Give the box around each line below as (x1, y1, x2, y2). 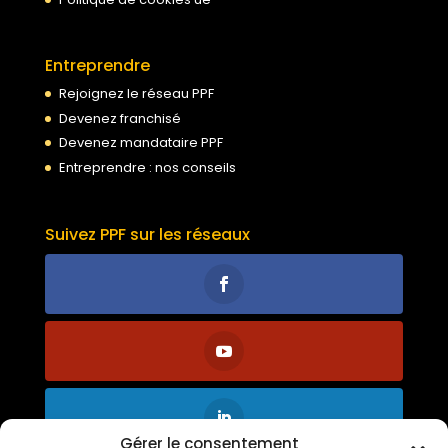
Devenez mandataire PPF (58, 133, 223, 153)
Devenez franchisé (58, 108, 181, 128)
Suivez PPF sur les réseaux (44, 222, 250, 246)
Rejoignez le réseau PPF (58, 84, 214, 104)
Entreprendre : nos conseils (58, 157, 236, 177)
